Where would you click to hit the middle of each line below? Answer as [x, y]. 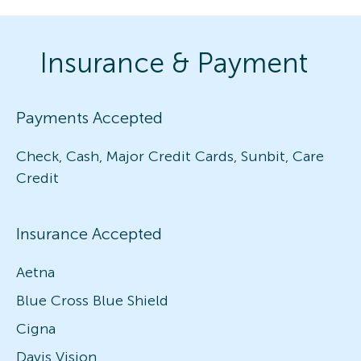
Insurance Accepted [89, 233]
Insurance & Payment [174, 63]
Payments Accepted [89, 117]
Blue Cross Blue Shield [92, 300]
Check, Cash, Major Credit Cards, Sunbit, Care [170, 156]
